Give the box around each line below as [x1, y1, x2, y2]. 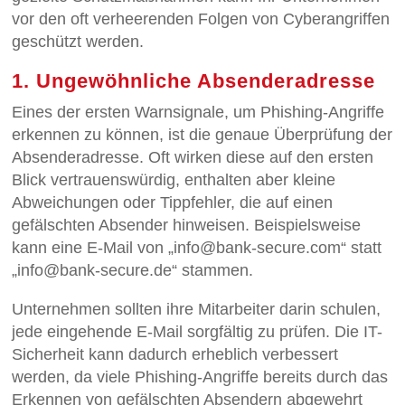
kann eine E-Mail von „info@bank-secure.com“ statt [12, 239, 382, 258]
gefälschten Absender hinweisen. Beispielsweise [12, 216, 362, 235]
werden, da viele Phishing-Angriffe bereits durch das [12, 368, 389, 387]
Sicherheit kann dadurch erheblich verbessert [12, 345, 339, 364]
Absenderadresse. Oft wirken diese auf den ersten [12, 148, 374, 167]
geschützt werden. [12, 33, 145, 52]
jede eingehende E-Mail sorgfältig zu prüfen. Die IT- [12, 323, 383, 342]
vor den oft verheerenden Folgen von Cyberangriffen [12, 10, 391, 29]
